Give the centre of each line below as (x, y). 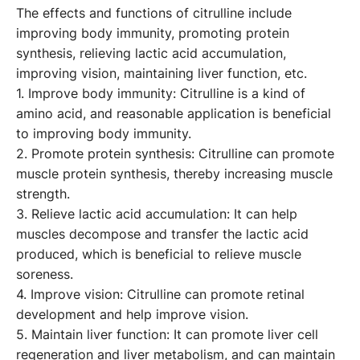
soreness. (45, 274)
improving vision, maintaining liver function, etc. (162, 74)
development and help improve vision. (132, 315)
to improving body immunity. (104, 134)
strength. (43, 194)
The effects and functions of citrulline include (154, 13)
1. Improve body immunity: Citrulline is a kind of (161, 94)
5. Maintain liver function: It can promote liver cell (167, 335)
